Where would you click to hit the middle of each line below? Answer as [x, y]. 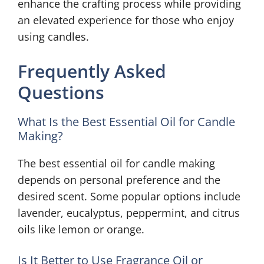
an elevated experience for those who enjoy [126, 20]
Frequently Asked [92, 71]
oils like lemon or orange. [81, 230]
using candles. [53, 37]
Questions [61, 93]
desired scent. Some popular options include [129, 197]
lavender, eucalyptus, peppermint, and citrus [129, 213]
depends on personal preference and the [119, 180]
